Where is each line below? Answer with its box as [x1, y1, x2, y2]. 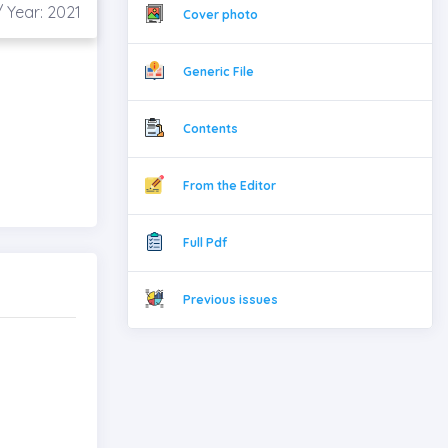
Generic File [182, 63, 254, 79]
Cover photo [182, 6, 258, 22]
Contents [182, 120, 238, 136]
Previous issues [182, 291, 278, 307]
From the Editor [182, 177, 276, 193]
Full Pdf [182, 234, 227, 250]
